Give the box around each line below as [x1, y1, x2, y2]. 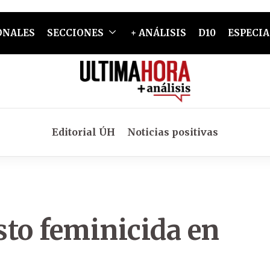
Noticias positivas [127, 126, 218, 138]
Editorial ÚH [52, 126, 115, 138]
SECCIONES [46, 27, 104, 39]
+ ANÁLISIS [130, 27, 186, 39]
